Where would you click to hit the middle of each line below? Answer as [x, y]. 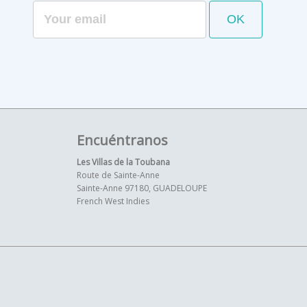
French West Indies [113, 201]
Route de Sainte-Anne [118, 175]
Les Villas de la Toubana [123, 162]
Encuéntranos [122, 140]
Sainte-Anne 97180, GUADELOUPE [142, 188]
